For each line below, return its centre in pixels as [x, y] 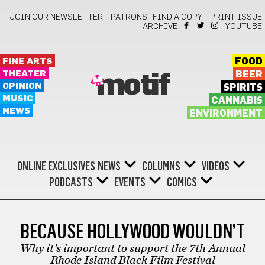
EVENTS [130, 182]
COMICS [182, 182]
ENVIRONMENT [226, 114]
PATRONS [129, 17]
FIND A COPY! [179, 17]
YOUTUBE [244, 27]
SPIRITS [243, 88]
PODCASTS [71, 182]
